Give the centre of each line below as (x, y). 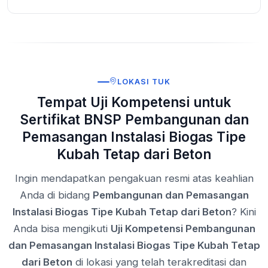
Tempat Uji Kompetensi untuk (134, 102)
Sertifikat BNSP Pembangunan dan (134, 119)
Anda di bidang (56, 195)
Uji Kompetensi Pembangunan (183, 228)
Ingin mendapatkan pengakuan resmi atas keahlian (134, 178)
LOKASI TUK (144, 81)
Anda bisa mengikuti (62, 228)
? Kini (243, 211)
